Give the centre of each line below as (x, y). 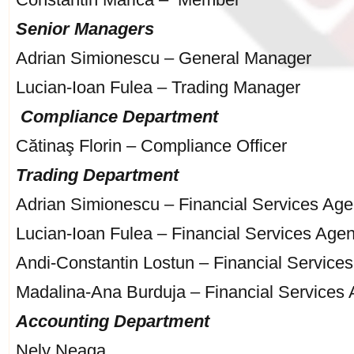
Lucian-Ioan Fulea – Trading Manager (158, 87)
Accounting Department (113, 321)
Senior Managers (85, 29)
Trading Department (97, 175)
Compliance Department (119, 117)
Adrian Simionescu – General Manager (164, 58)
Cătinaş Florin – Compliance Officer (151, 146)
